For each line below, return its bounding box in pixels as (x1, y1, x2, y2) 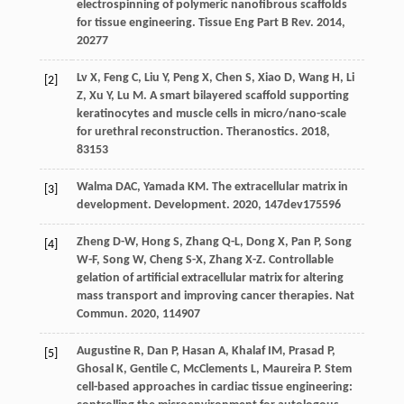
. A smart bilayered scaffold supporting (142, 89, 349, 104)
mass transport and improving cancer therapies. (76, 289, 335, 304)
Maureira (262, 363, 311, 377)
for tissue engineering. (76, 16, 198, 31)
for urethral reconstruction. (76, 125, 226, 140)
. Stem (317, 363, 352, 377)
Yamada (142, 180, 185, 195)
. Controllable (262, 253, 334, 268)
